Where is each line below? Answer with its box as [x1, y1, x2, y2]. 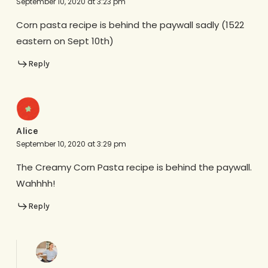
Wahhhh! [16, 177, 55, 190]
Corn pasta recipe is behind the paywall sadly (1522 [16, 18, 244, 31]
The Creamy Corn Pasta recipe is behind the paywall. [16, 161, 252, 174]
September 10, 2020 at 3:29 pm [16, 139, 126, 150]
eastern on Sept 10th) [16, 34, 114, 47]
